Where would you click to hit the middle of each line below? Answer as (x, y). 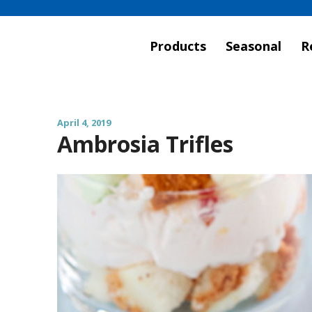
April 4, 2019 (84, 123)
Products (178, 46)
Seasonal (253, 46)
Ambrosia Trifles (145, 144)
